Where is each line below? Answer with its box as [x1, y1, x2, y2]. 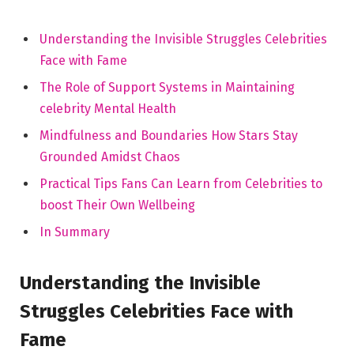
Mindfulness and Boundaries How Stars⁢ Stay [40, 128, 298, 144]
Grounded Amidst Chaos [40, 149, 180, 165]
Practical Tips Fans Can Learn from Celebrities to [40, 176, 322, 192]
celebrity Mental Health [40, 101, 176, 117]
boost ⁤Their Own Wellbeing [40, 198, 195, 213]
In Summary [40, 224, 110, 240]
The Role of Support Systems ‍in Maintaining [40, 80, 295, 96]
